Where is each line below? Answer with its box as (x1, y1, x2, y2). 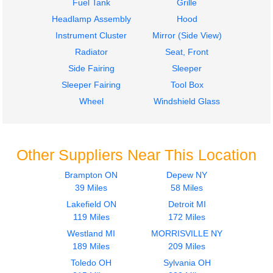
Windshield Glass (154, 96, 220, 107)
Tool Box (170, 80, 204, 90)
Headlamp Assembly (51, 14, 131, 24)
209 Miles (168, 241, 205, 252)
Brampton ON (65, 170, 118, 180)
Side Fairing (68, 63, 115, 74)
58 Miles (171, 183, 203, 193)
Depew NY (166, 170, 207, 180)
